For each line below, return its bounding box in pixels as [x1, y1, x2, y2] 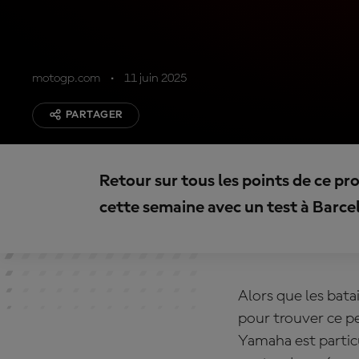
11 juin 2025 [124, 72, 187, 85]
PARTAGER [66, 109, 123, 120]
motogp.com [32, 72, 100, 85]
